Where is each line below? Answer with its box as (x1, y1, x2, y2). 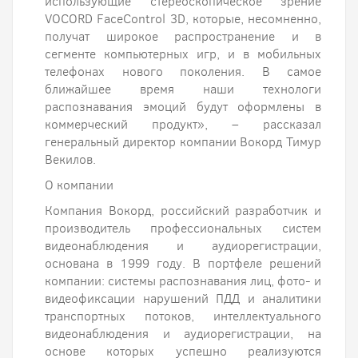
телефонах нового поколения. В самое (45, 63, 321, 80)
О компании (45, 177, 113, 193)
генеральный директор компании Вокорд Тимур (45, 133, 321, 150)
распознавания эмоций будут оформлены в (45, 98, 321, 115)
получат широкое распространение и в (45, 28, 321, 45)
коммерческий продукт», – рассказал (45, 116, 321, 133)
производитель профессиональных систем (45, 220, 321, 237)
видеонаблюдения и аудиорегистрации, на (45, 325, 321, 342)
